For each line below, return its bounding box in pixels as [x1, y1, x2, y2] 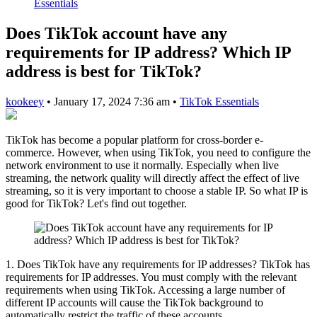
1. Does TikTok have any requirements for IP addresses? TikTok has [6, 258, 310, 270]
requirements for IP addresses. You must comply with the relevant [6, 270, 296, 283]
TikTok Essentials [180, 95, 259, 108]
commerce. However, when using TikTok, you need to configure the [6, 146, 311, 158]
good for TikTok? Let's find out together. [6, 197, 187, 209]
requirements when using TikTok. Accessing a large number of [6, 283, 285, 296]
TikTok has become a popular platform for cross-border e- [6, 133, 263, 146]
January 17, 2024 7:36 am [54, 95, 173, 108]
